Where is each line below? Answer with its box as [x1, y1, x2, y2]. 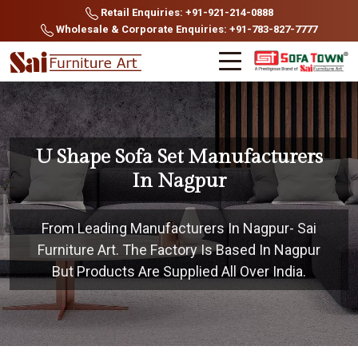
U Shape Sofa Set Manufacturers [35, 145, 323, 169]
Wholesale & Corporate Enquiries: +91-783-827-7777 [54, 23, 317, 35]
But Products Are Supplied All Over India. [52, 263, 306, 280]
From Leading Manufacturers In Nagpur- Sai [42, 220, 316, 237]
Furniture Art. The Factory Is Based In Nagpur [38, 241, 320, 258]
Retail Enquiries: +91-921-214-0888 [97, 6, 273, 18]
